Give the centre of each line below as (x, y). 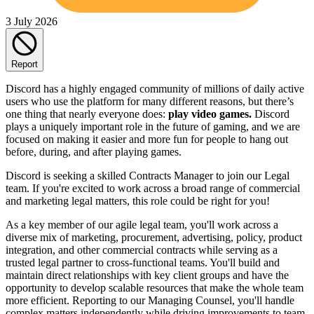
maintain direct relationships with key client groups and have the (147, 275)
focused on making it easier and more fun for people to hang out (147, 139)
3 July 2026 (32, 21)
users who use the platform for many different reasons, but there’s (150, 101)
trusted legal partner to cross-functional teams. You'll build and (143, 262)
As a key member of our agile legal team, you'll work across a (142, 224)
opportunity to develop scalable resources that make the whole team (155, 287)
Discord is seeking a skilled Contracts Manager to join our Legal (148, 175)
